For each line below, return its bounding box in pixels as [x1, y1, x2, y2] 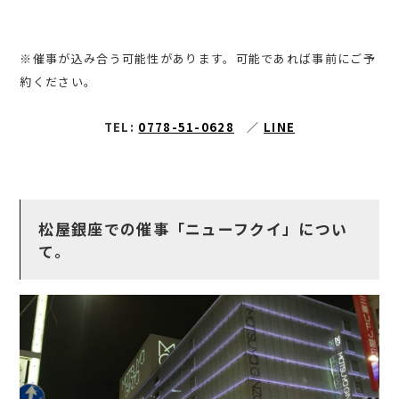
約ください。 [20, 73, 97, 91]
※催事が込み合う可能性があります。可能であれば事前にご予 [20, 50, 376, 68]
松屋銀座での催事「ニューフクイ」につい [38, 216, 348, 240]
